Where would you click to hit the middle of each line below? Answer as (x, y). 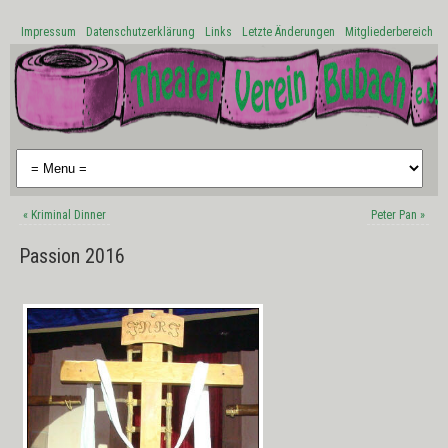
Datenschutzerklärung (140, 32)
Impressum (48, 32)
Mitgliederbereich (389, 32)
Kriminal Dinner (66, 215)
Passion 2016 (71, 256)
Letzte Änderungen (288, 32)
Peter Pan (396, 215)
